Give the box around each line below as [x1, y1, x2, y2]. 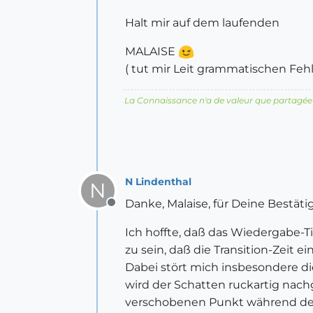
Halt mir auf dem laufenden [125, 16, 279, 29]
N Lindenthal [125, 175, 191, 188]
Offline [110, 203, 147, 217]
